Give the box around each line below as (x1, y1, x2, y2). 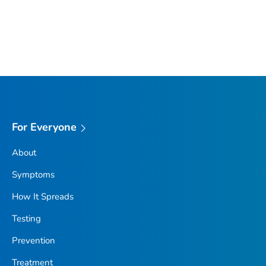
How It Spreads (11, 190, 74, 202)
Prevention (11, 234, 55, 246)
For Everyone (11, 120, 77, 135)
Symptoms (11, 168, 55, 180)
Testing (11, 212, 41, 224)
